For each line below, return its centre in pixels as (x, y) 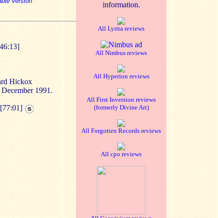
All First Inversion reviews (121, 100)
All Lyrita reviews (121, 28)
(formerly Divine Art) (121, 107)
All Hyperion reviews (121, 76)
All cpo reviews (121, 154)
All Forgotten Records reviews (121, 131)
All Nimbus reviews (121, 53)
